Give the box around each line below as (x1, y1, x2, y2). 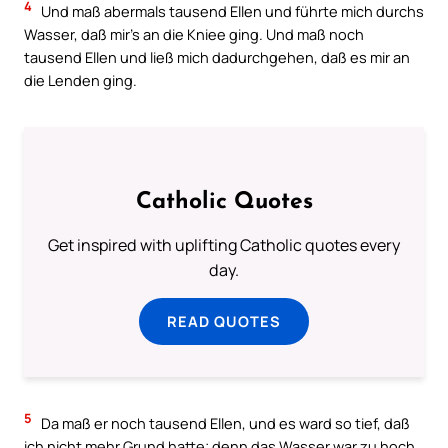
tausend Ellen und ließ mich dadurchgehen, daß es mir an (24, 47, 410, 68)
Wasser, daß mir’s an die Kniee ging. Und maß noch (24, 24, 364, 45)
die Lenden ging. (24, 70, 137, 91)
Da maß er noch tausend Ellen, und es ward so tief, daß (38, 413, 410, 434)
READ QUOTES (167, 311, 281, 332)
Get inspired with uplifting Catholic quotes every (48, 234, 400, 257)
